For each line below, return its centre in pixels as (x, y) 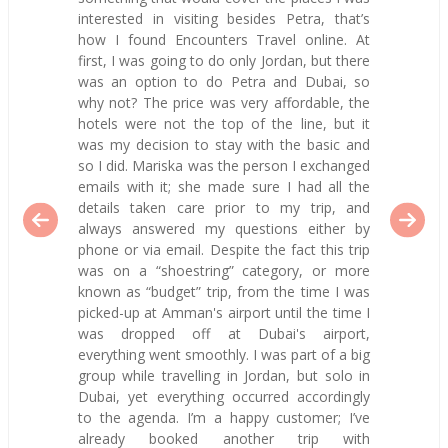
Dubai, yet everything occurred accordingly (224, 397)
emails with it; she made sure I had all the (224, 187)
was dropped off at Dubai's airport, (224, 334)
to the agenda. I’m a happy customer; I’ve (224, 418)
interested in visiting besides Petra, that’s (224, 19)
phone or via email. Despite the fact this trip (224, 250)
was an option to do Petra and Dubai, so (224, 82)
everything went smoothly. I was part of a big (224, 355)
